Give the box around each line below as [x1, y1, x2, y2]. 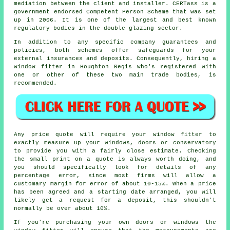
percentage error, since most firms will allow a [14, 172, 216, 179]
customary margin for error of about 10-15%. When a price [14, 180, 216, 187]
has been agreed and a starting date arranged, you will [14, 188, 216, 195]
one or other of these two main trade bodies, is [14, 72, 216, 79]
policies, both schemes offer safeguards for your [14, 47, 216, 54]
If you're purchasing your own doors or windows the [14, 219, 216, 225]
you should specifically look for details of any [14, 164, 216, 170]
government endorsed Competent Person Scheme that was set [14, 9, 216, 15]
